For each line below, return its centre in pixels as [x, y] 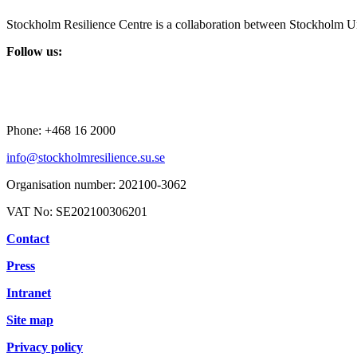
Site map [30, 320]
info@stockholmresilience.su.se [86, 158]
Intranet [29, 293]
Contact [28, 239]
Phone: [25, 131]
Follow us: [34, 52]
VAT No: [31, 212]
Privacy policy [45, 347]
